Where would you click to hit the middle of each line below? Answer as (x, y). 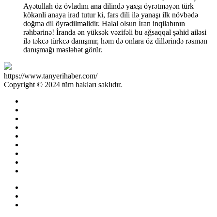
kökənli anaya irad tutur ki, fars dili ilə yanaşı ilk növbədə (111, 15)
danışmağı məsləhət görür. (63, 49)
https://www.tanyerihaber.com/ (51, 76)
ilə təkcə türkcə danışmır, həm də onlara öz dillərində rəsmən (115, 41)
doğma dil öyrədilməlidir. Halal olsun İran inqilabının (104, 23)
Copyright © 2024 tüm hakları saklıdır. (63, 84)
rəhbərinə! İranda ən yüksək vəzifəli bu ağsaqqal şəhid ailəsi (115, 32)
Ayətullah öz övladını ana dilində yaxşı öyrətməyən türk (108, 6)
